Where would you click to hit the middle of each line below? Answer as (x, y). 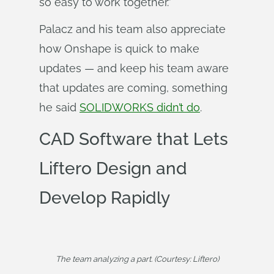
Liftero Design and (113, 168)
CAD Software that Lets (134, 139)
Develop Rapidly (105, 198)
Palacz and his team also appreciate (132, 29)
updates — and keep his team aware (134, 68)
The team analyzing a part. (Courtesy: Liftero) (137, 259)
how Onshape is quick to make (119, 49)
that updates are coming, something (133, 88)
